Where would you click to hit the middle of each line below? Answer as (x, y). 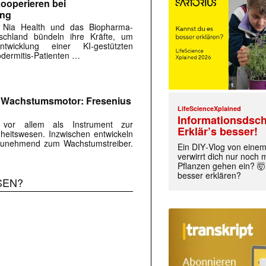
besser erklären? (210, 175)
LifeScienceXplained (210, 109)
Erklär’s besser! (218, 132)
